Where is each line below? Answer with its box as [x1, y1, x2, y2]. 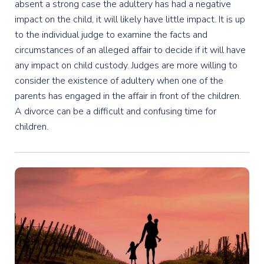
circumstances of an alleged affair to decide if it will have [15, 44, 246, 57]
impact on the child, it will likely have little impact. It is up [15, 13, 245, 26]
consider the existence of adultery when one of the [15, 74, 223, 87]
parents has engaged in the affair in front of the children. [15, 90, 241, 103]
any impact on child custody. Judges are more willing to [15, 59, 237, 72]
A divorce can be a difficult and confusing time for [15, 105, 216, 118]
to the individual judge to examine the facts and [15, 28, 207, 41]
